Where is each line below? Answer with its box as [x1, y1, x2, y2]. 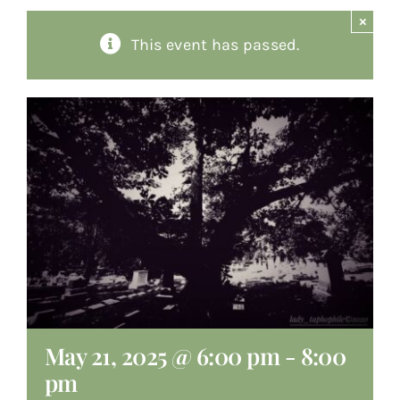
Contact [23, 121, 84, 142]
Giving [23, 71, 72, 92]
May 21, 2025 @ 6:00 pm [45, 340, 280, 371]
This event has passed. [130, 35, 300, 55]
